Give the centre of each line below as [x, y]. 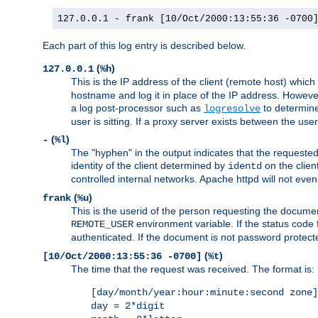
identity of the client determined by [149, 166]
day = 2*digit [128, 306]
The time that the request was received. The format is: [193, 269]
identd [245, 166]
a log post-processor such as [137, 108]
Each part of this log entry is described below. [144, 46]
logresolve [232, 109]
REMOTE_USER [102, 225]
